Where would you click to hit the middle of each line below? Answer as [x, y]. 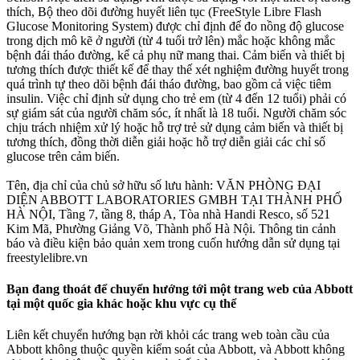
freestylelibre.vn [47, 257]
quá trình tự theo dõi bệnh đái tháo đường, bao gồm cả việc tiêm [169, 84]
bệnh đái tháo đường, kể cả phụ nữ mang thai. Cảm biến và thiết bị [176, 55]
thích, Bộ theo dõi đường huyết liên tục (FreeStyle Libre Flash [164, 11]
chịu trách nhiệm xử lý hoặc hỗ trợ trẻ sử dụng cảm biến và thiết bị [175, 127]
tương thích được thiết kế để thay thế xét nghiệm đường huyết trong [178, 69]
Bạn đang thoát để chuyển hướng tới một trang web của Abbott [180, 288]
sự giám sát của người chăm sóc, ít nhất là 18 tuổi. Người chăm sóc [176, 112]
